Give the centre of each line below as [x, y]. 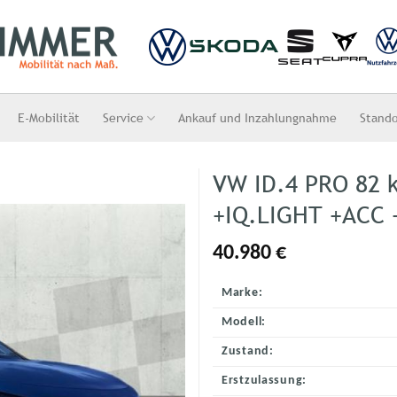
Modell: [244, 322]
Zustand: [248, 351]
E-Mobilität [49, 117]
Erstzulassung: [265, 380]
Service [124, 117]
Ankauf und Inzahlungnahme [258, 117]
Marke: [242, 292]
